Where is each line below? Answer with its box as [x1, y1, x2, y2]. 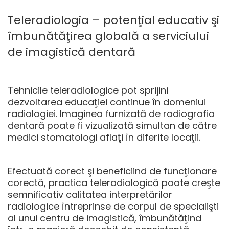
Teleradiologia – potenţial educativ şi [8, 12, 219, 28]
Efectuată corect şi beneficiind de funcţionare [8, 164, 217, 177]
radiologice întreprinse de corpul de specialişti [8, 199, 219, 213]
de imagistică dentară [8, 43, 135, 60]
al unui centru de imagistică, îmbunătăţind [8, 211, 201, 224]
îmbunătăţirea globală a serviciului [8, 28, 209, 44]
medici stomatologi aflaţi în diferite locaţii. [8, 130, 200, 144]
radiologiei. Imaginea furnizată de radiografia [8, 107, 215, 120]
